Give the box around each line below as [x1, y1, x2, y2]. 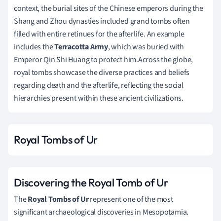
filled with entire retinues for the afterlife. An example [14, 28, 184, 39]
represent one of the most [88, 193, 173, 205]
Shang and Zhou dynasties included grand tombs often [14, 15, 190, 27]
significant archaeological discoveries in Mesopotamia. [14, 206, 189, 218]
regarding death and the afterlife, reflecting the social [14, 79, 184, 91]
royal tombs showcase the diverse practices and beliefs [14, 67, 190, 78]
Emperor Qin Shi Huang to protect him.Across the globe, [14, 54, 193, 65]
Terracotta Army [54, 41, 108, 52]
